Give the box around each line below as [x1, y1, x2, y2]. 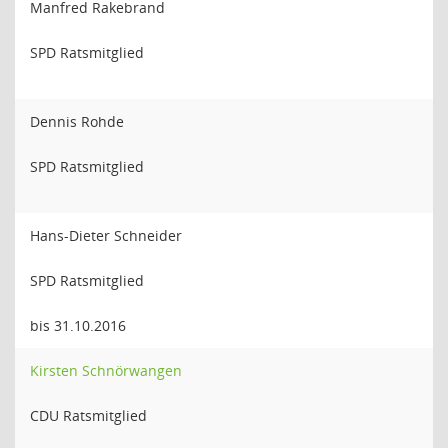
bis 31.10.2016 [30, 316, 126, 335]
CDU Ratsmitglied [30, 406, 147, 425]
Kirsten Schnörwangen [30, 361, 182, 380]
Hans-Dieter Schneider [30, 226, 182, 245]
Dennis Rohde [30, 112, 124, 131]
